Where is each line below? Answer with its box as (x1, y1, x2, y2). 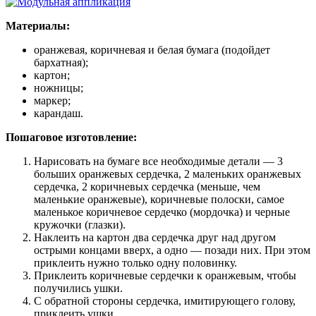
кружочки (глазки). (34, 218, 126, 231)
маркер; (34, 94, 71, 107)
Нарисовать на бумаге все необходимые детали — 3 (34, 154, 283, 167)
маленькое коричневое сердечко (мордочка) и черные (34, 205, 290, 218)
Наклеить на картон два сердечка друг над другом (34, 231, 276, 243)
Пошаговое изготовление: (6, 130, 137, 143)
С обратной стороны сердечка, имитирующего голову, (34, 294, 296, 307)
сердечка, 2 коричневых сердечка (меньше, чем (34, 180, 260, 193)
